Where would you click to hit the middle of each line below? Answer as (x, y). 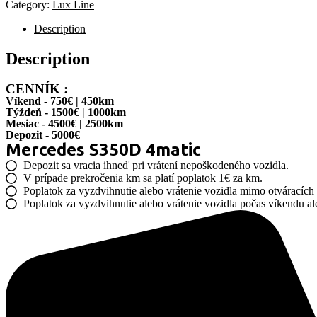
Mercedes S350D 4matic (103, 149)
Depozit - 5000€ (43, 134)
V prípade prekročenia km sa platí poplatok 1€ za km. (143, 178)
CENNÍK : (37, 88)
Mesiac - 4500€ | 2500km (64, 123)
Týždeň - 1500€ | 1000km (66, 112)
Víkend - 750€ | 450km (60, 100)
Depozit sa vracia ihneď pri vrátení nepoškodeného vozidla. (156, 165)
